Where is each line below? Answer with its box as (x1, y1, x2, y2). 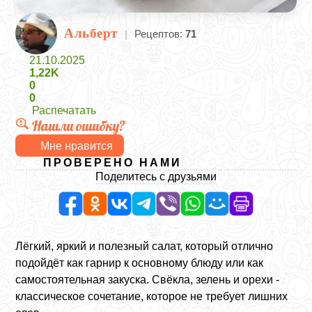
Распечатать (32, 104, 97, 116)
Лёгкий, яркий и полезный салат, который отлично (15, 240, 274, 252)
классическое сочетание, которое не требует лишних (15, 290, 288, 302)
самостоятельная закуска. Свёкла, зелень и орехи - (15, 274, 280, 286)
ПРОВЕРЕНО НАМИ (43, 157, 182, 169)
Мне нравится (40, 139, 114, 152)
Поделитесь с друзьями (95, 171, 217, 182)
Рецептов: (134, 27, 185, 40)
